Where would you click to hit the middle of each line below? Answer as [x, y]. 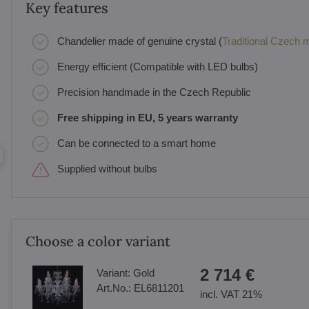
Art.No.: [115, 288]
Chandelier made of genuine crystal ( [139, 41]
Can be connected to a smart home [136, 143]
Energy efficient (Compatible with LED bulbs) [157, 67]
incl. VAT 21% [231, 294]
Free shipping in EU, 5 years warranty [147, 118]
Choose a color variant [98, 241]
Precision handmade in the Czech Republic [154, 92]
